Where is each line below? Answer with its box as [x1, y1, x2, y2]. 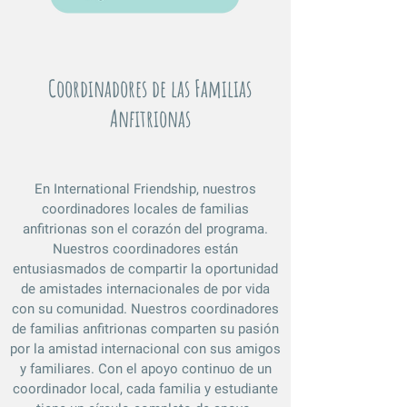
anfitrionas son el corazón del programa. [23, 221, 268, 237]
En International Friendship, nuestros [35, 181, 256, 197]
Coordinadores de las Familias [48, 74, 252, 103]
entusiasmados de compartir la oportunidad [13, 261, 278, 277]
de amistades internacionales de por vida [21, 281, 270, 297]
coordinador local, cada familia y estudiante [13, 381, 278, 397]
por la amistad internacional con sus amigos [10, 341, 281, 357]
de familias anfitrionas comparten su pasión [12, 321, 279, 337]
